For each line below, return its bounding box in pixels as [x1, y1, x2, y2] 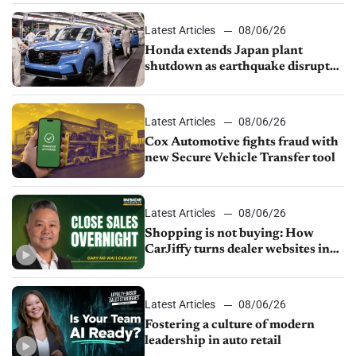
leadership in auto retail [145, 335, 284, 348]
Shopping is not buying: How [145, 227, 315, 241]
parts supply [145, 76, 218, 90]
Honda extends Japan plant [145, 44, 304, 58]
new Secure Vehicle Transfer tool [145, 152, 336, 165]
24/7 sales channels [145, 259, 260, 273]
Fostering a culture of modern [145, 319, 315, 332]
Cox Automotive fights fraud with [145, 136, 339, 149]
